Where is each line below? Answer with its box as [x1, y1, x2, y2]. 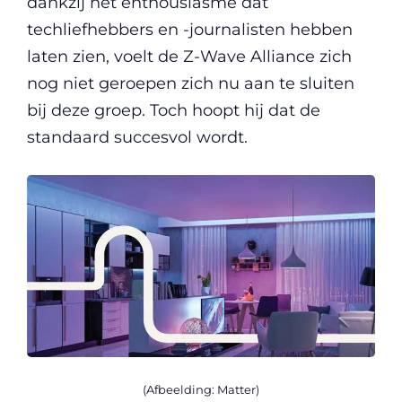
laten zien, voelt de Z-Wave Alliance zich [27, 46, 352, 66]
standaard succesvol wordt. [27, 127, 248, 147]
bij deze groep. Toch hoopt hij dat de [27, 100, 320, 120]
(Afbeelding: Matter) [143, 381, 259, 397]
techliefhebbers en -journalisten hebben [27, 19, 353, 39]
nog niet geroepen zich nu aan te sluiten [27, 73, 354, 93]
